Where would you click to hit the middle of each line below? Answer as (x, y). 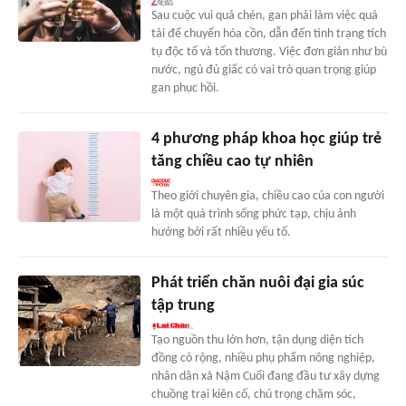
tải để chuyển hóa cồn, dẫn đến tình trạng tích (268, 34)
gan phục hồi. (185, 88)
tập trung (183, 305)
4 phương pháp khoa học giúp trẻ (266, 139)
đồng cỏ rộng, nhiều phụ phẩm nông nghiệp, (263, 358)
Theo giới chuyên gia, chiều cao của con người (267, 196)
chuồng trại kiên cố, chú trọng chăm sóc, (253, 394)
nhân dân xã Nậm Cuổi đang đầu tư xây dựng (265, 376)
